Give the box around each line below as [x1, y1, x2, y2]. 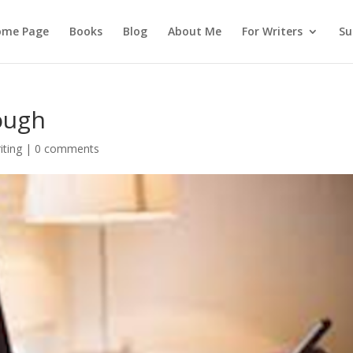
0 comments [35, 141, 100, 156]
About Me [167, 24, 221, 39]
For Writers [241, 24, 303, 39]
